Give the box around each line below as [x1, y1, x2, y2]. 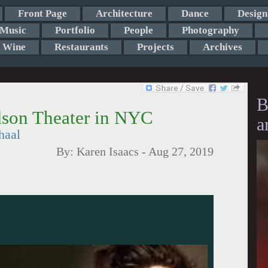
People [123, 25, 153, 36]
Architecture [95, 8, 153, 19]
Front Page [17, 8, 67, 19]
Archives [202, 41, 242, 53]
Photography [181, 25, 239, 36]
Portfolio [54, 25, 95, 36]
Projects [136, 41, 174, 53]
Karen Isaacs [77, 145, 139, 158]
